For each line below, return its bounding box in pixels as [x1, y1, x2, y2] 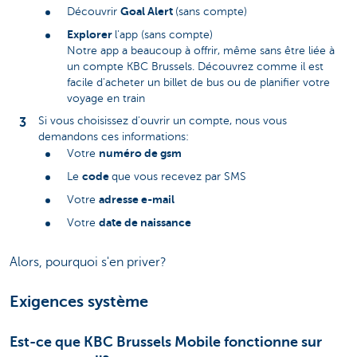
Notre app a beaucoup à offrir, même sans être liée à [67, 45, 335, 57]
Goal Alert [120, 5, 175, 18]
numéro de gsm [99, 147, 182, 160]
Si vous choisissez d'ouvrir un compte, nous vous [38, 115, 287, 127]
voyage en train [67, 92, 145, 105]
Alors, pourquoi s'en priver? [10, 254, 167, 269]
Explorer [67, 28, 115, 41]
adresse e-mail [99, 193, 175, 206]
